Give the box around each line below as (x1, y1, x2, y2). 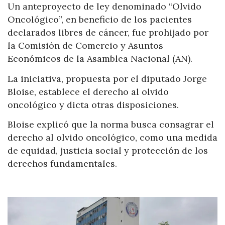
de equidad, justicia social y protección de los (8, 145, 208, 157)
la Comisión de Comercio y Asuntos (8, 40, 163, 52)
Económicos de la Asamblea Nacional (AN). (8, 53, 192, 65)
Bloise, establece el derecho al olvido (8, 85, 169, 97)
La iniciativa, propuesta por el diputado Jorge (8, 72, 207, 84)
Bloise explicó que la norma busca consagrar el (8, 119, 214, 131)
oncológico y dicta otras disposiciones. (8, 98, 179, 110)
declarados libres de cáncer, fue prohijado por (8, 27, 208, 39)
